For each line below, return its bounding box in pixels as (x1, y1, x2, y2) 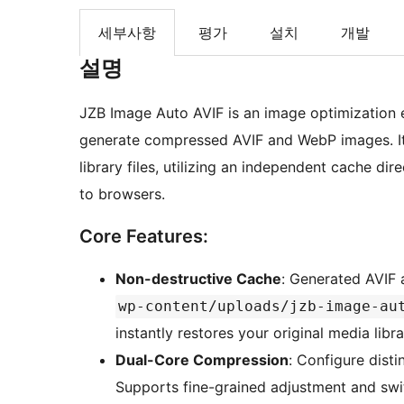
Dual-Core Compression (115, 351, 289, 370)
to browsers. (79, 185, 165, 204)
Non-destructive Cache (115, 270, 281, 289)
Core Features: (79, 225, 208, 248)
